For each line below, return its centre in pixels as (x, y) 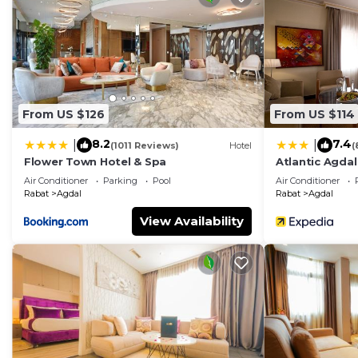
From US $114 (314, 114)
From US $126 (64, 114)
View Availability (192, 221)
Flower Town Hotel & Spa (95, 162)
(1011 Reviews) (145, 145)
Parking (120, 181)
